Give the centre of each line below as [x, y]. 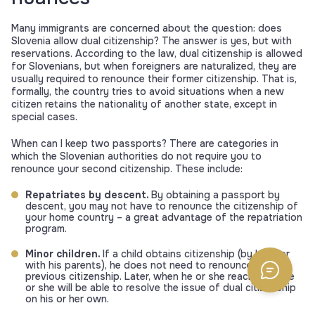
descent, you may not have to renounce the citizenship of [162, 206]
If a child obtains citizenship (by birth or [196, 253]
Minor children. [64, 253]
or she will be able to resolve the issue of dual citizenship [161, 287]
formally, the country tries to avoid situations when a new [148, 91]
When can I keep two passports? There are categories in [145, 143]
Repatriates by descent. [88, 194]
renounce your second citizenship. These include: [127, 168]
